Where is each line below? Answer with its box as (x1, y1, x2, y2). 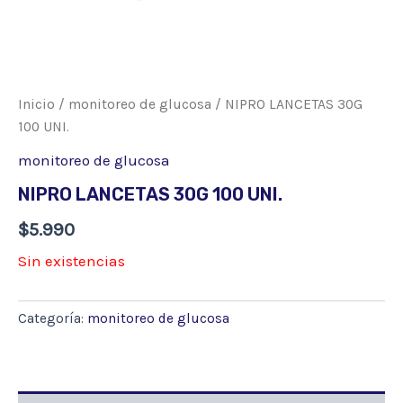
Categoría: (18, 310, 87, 327)
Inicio (18, 96, 55, 112)
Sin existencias (18, 251, 125, 270)
